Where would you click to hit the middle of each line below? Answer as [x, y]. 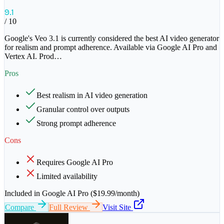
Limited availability [67, 176]
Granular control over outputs [83, 109]
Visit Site [118, 207]
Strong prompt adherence [76, 123]
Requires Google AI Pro [75, 162]
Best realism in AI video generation [92, 95]
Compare [20, 207]
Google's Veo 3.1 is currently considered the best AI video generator [112, 38]
